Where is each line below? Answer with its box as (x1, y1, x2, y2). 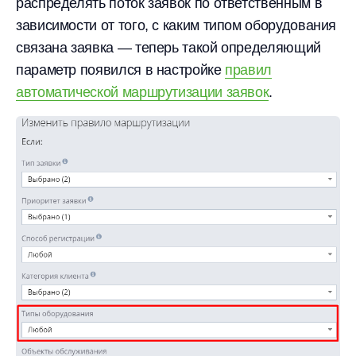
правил (225, 62, 273, 78)
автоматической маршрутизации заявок (16, 84, 269, 100)
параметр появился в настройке (16, 62, 226, 78)
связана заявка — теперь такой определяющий (16, 40, 321, 56)
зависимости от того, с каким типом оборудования (16, 17, 337, 33)
